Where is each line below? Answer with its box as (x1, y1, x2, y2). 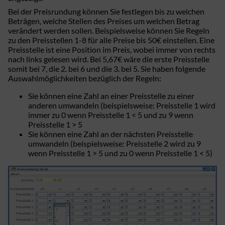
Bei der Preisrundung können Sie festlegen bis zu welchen (8, 6, 204, 16)
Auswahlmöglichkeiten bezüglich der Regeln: (8, 73, 161, 83)
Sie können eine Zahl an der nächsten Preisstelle (28, 129, 193, 139)
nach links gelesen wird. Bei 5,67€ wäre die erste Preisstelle (8, 54, 209, 64)
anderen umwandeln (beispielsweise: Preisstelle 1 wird (28, 100, 215, 110)
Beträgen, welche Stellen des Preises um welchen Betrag (8, 16, 199, 26)
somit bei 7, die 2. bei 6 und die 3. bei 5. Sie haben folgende (8, 63, 205, 73)
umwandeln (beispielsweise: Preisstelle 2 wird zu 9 (28, 138, 201, 148)
